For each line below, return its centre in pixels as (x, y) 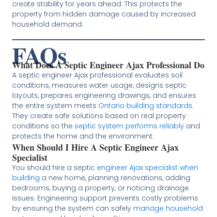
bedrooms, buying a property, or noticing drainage (100, 188)
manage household (168, 208)
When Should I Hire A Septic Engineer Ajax (95, 147)
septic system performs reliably (129, 126)
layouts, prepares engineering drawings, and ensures (104, 95)
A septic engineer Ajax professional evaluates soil (97, 75)
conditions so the (43, 126)
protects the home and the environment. (83, 136)
